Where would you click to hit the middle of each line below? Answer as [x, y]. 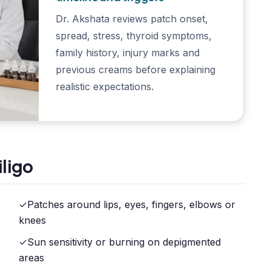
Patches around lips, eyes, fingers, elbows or [131, 204]
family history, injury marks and [127, 52]
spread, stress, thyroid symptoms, [133, 35]
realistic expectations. [104, 86]
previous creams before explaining [135, 69]
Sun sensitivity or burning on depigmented [124, 242]
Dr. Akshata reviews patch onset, [132, 18]
